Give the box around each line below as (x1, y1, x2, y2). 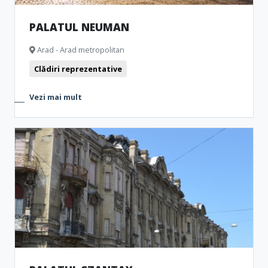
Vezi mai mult (29, 92, 82, 102)
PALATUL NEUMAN (29, 20, 129, 34)
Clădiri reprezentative (34, 63, 122, 74)
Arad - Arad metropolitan (35, 44, 124, 55)
